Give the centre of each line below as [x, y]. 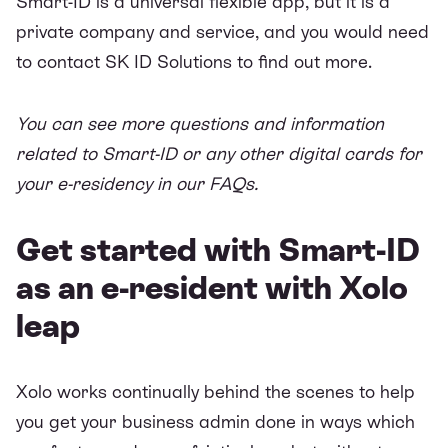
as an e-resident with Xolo [212, 287]
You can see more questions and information [200, 123]
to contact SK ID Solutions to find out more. [194, 61]
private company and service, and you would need [222, 31]
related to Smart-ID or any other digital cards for [219, 153]
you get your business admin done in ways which [215, 421]
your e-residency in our [112, 183]
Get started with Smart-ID [218, 249]
